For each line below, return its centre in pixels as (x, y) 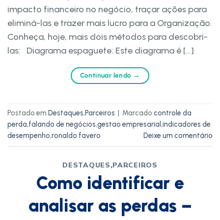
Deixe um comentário (178, 136)
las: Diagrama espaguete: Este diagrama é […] (101, 50)
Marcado (138, 113)
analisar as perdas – (110, 205)
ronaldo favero (76, 136)
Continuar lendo (107, 75)
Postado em (28, 113)
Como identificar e (110, 183)
